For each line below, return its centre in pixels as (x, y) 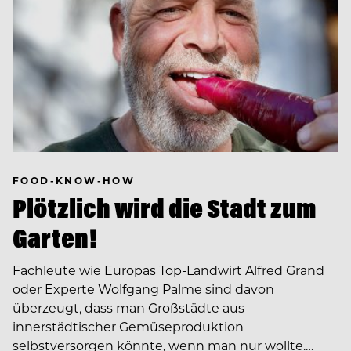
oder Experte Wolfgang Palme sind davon (143, 288)
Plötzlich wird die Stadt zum (165, 208)
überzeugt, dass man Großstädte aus (128, 307)
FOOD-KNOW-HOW (74, 180)
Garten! (55, 237)
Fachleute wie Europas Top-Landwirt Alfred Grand (168, 270)
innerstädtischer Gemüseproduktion (128, 326)
